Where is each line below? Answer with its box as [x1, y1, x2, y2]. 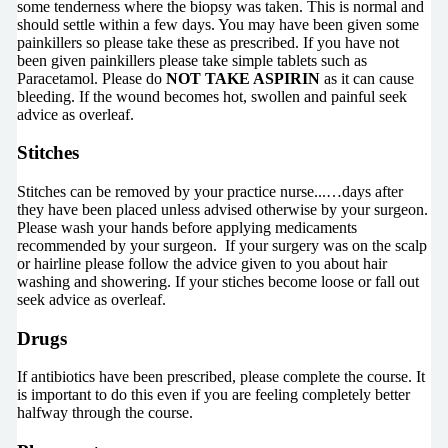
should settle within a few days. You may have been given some [16, 15, 419, 33]
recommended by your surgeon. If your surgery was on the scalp [16, 237, 427, 255]
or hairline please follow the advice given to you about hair [16, 255, 387, 273]
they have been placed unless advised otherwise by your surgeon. [16, 201, 428, 219]
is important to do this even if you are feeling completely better [16, 386, 410, 404]
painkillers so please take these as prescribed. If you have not [16, 33, 399, 51]
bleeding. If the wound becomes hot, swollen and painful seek [16, 87, 407, 105]
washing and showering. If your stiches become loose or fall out [16, 273, 419, 291]
